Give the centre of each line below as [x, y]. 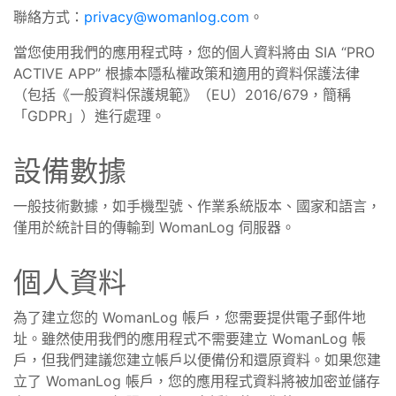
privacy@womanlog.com [167, 17]
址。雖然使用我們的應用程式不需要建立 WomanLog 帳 [190, 339]
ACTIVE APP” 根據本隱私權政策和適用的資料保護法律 [187, 73]
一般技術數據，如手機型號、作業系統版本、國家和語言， [197, 206]
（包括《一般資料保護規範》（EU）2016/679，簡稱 [182, 95]
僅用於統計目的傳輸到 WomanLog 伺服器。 [154, 227]
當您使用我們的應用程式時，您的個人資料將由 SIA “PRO [194, 52]
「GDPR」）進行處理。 [89, 116]
